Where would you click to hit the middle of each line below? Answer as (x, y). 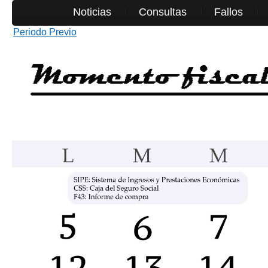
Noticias (92, 12)
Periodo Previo (45, 32)
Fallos (228, 12)
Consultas (162, 12)
